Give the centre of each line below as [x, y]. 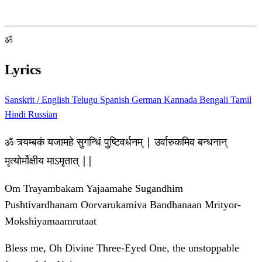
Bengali [215, 100]
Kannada [182, 100]
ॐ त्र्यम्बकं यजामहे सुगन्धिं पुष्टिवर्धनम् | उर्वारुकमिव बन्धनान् [116, 142]
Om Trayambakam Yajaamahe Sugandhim [94, 189]
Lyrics [23, 70]
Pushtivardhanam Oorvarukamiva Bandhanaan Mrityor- [123, 205]
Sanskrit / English [38, 100]
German [148, 100]
